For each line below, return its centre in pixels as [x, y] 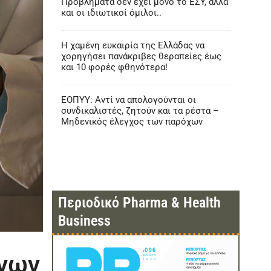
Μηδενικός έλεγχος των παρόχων [132, 122]
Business [84, 221]
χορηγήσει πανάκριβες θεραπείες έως [141, 56]
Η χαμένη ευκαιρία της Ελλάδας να [132, 45]
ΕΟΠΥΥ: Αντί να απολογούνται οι [128, 100]
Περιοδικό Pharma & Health [139, 203]
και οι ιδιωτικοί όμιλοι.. [111, 13]
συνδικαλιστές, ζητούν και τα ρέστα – [140, 111]
